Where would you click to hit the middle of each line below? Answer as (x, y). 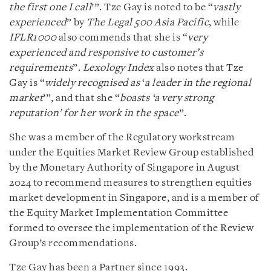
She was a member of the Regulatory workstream (122, 137)
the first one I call (50, 7)
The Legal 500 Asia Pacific (148, 22)
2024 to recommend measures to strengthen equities (131, 183)
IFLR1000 (33, 38)
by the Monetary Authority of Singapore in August (124, 168)
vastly (227, 7)
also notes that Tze (199, 68)
